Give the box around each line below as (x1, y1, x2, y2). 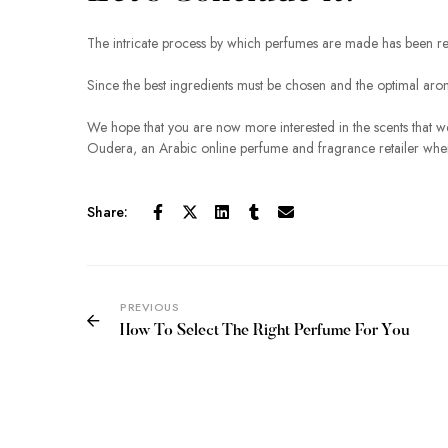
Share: (87, 201, 128, 222)
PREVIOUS (120, 299, 179, 315)
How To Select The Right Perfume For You (120, 323, 410, 339)
